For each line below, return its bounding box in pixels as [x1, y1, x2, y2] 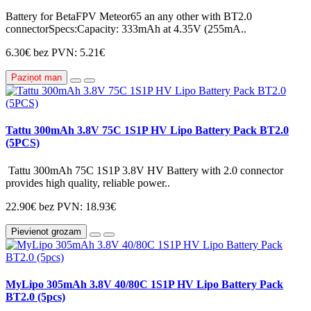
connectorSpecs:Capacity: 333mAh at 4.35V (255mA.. [6, 23, 246, 35]
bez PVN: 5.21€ [33, 47, 105, 59]
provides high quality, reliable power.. [6, 176, 170, 189]
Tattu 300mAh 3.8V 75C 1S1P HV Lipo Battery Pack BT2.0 [6, 124, 289, 137]
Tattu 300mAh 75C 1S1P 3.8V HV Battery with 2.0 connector [6, 164, 283, 176]
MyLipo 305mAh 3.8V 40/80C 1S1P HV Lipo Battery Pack [6, 278, 283, 290]
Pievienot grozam [11, 226, 81, 237]
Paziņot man [11, 72, 62, 83]
